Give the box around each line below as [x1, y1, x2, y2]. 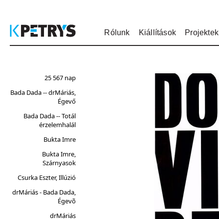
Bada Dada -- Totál [23, 111, 76, 120]
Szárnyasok [43, 158, 76, 167]
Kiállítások [138, 28, 176, 37]
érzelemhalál [39, 120, 76, 129]
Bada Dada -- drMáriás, [10, 88, 76, 97]
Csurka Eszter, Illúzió [18, 173, 76, 182]
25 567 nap [44, 73, 76, 82]
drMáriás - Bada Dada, [12, 188, 76, 197]
